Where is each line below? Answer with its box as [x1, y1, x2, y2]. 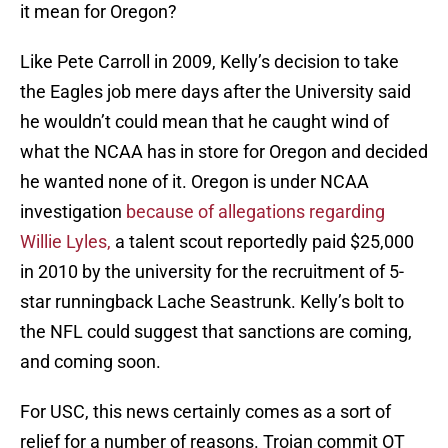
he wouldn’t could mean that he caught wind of [20, 111, 389, 133]
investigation [20, 201, 126, 223]
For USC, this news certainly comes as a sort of [20, 401, 391, 423]
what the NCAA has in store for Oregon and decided [20, 141, 428, 163]
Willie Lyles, [20, 231, 111, 253]
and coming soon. [20, 351, 161, 373]
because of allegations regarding [126, 201, 385, 223]
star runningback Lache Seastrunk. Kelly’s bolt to [20, 291, 404, 313]
